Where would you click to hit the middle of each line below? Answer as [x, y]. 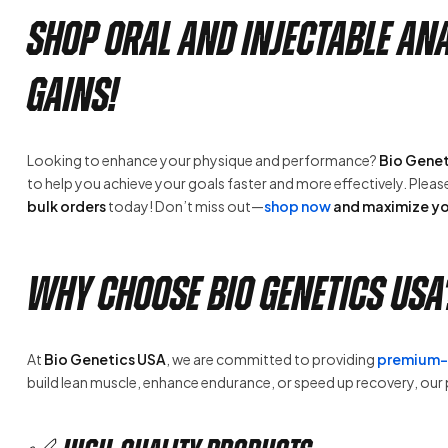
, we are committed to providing [271, 358]
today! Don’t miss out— [185, 205]
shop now [297, 205]
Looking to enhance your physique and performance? [203, 159]
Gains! [72, 94]
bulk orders [66, 205]
